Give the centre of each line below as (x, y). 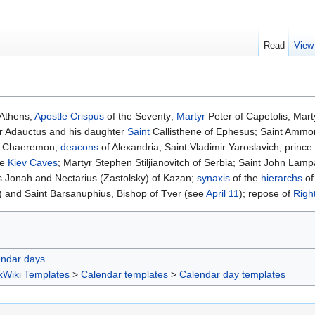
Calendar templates (124, 275)
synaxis (213, 178)
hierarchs (282, 178)
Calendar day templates (232, 275)
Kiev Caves (33, 163)
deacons (79, 147)
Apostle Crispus (69, 116)
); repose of (266, 194)
